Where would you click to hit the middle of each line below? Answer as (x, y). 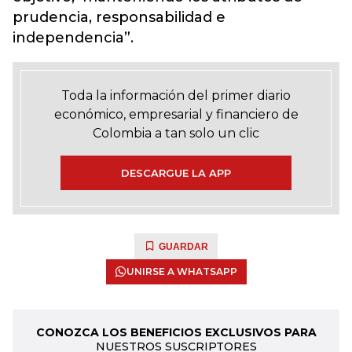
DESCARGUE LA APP (176, 173)
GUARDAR (183, 247)
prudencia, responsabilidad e (119, 17)
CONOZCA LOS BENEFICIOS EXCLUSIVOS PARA (176, 332)
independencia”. (73, 38)
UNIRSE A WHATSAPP (181, 271)
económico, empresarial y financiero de (176, 114)
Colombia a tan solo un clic (176, 133)
